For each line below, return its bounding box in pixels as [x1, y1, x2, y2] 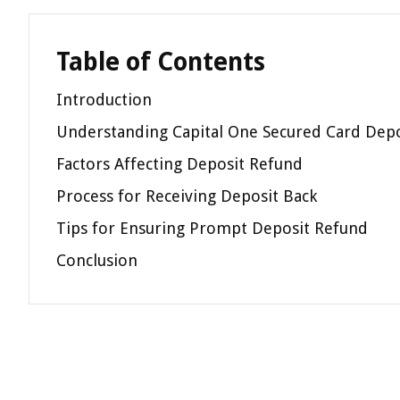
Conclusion [56, 251, 137, 270]
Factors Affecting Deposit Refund [56, 154, 303, 173]
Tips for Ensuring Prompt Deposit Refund [56, 219, 368, 237]
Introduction [56, 90, 152, 109]
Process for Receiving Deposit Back [56, 187, 317, 205]
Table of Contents [56, 47, 265, 77]
